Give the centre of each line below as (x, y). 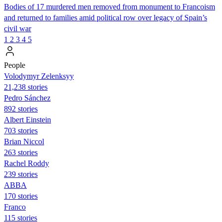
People (15, 65)
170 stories (21, 196)
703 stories (21, 130)
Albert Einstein (28, 119)
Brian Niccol (24, 141)
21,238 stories (26, 87)
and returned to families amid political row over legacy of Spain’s (106, 17)
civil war (18, 28)
